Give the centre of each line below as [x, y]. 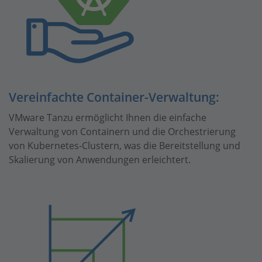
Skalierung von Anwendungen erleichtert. [100, 160]
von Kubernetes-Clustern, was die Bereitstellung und [125, 146]
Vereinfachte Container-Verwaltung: [114, 97]
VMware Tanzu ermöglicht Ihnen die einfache [108, 118]
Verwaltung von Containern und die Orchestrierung [122, 132]
